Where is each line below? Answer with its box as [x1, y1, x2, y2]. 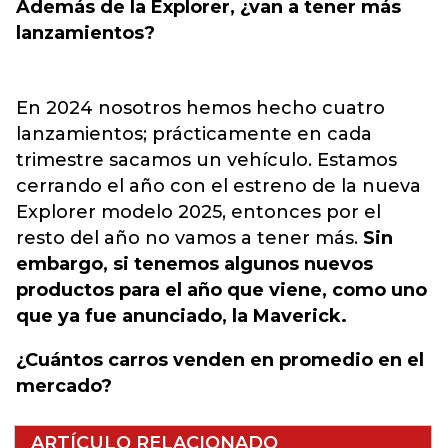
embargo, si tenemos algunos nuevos [16, 253, 373, 275]
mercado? [16, 375, 112, 397]
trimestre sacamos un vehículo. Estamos [16, 149, 397, 171]
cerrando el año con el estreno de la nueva [16, 175, 421, 197]
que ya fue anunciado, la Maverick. [16, 305, 347, 327]
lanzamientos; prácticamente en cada [16, 123, 372, 145]
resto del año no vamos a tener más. [16, 227, 363, 249]
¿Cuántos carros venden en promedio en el [16, 349, 424, 371]
